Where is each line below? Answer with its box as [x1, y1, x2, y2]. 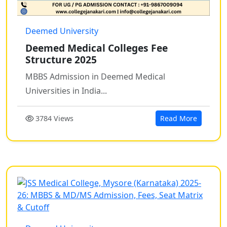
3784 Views [33, 113, 73, 124]
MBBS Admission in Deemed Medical [25, 71, 165, 83]
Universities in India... [25, 85, 107, 97]
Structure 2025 [25, 53, 97, 67]
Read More [160, 113, 197, 124]
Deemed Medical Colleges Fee [25, 41, 168, 55]
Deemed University [25, 25, 98, 37]
